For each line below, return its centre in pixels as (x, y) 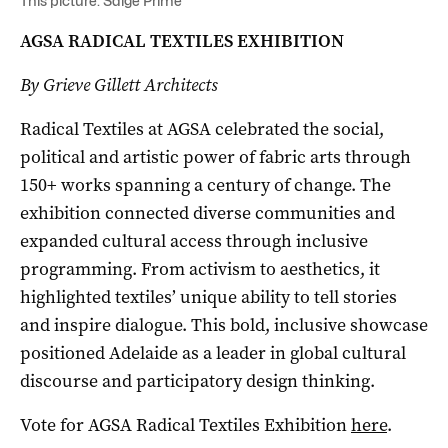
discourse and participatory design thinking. (197, 381)
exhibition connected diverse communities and (207, 213)
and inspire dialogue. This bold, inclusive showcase (224, 325)
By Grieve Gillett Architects (118, 85)
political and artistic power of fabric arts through (215, 157)
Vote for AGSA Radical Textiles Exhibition (185, 425)
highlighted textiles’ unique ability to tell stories (208, 297)
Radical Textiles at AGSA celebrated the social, (202, 129)
